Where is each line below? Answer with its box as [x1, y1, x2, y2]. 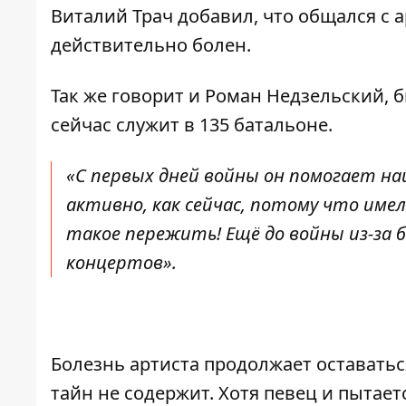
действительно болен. [51, 33, 251, 58]
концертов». [66, 250, 177, 275]
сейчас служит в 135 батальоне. [51, 112, 333, 138]
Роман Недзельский [205, 83, 384, 109]
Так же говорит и [51, 83, 200, 109]
